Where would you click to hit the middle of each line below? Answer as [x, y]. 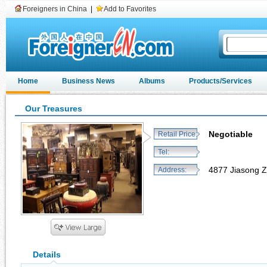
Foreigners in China [55, 9]
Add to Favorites [130, 9]
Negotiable [231, 134]
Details [47, 254]
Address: [172, 170]
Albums [152, 81]
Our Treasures [54, 108]
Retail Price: [178, 134]
